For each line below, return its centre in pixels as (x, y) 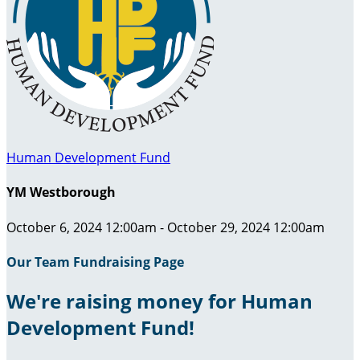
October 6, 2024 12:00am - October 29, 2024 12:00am (166, 227)
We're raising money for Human (160, 301)
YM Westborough (61, 192)
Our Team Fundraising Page (95, 262)
